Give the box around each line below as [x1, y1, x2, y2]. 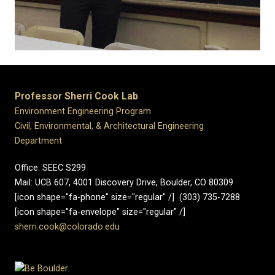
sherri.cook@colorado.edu [15, 221, 120, 232]
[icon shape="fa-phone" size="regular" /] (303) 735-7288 [15, 192, 240, 203]
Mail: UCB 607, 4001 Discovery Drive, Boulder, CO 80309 [15, 177, 233, 188]
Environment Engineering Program [15, 106, 151, 117]
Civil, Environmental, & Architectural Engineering [15, 120, 204, 131]
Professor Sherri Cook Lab [15, 90, 138, 102]
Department [15, 135, 62, 146]
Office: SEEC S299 [15, 162, 86, 173]
